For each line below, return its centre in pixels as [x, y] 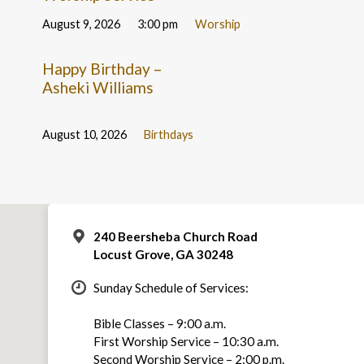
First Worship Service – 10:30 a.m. [186, 341]
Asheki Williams [98, 87]
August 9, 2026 [82, 24]
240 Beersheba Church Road [175, 236]
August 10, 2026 [85, 134]
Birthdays [169, 134]
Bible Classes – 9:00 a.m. [159, 323]
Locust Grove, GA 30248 [163, 254]
